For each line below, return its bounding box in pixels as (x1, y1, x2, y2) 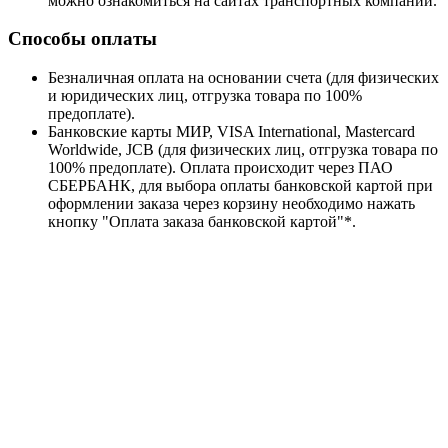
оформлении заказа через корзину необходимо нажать (48, 194, 415, 212)
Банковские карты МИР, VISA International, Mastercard (48, 122, 415, 140)
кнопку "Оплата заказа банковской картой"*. (48, 212, 356, 230)
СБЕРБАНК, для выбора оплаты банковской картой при (48, 176, 433, 194)
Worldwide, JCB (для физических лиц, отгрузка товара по (48, 140, 438, 158)
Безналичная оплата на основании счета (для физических (48, 68, 439, 86)
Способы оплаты (8, 28, 157, 50)
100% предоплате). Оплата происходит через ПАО (48, 158, 393, 176)
